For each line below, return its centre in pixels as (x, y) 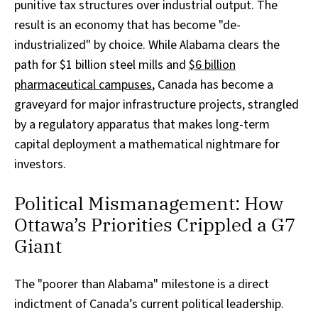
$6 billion (212, 65)
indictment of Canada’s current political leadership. (149, 305)
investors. (40, 165)
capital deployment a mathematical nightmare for (147, 145)
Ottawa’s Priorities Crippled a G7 (155, 224)
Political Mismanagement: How (149, 203)
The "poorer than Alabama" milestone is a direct (142, 285)
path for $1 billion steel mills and (102, 65)
